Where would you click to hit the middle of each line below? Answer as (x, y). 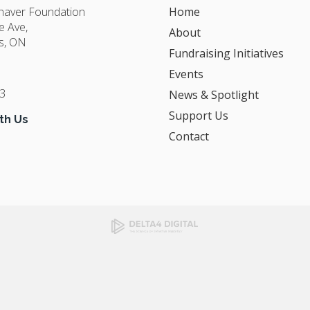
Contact (189, 137)
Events (186, 74)
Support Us (199, 116)
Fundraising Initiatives (226, 54)
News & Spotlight (214, 95)
